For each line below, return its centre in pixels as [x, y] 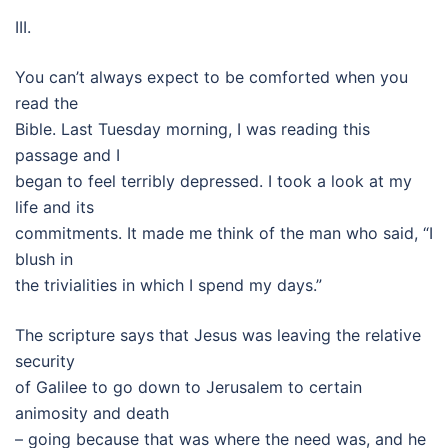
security [45, 361]
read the [46, 103]
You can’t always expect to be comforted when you [211, 77]
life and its [54, 207]
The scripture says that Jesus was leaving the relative [218, 335]
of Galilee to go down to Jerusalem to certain [188, 387]
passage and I [67, 155]
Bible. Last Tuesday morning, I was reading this [192, 129]
